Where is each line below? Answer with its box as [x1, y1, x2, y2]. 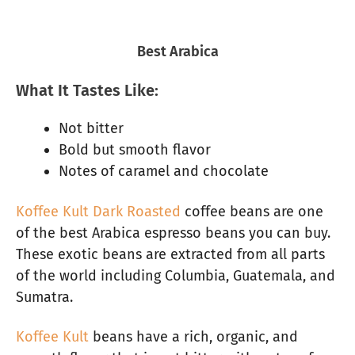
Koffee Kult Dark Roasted [16, 202, 181, 220]
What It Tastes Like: [16, 81, 158, 101]
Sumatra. [16, 288, 73, 306]
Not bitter [59, 120, 124, 138]
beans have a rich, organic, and [89, 328, 298, 346]
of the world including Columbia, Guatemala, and [16, 266, 335, 284]
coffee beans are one [181, 202, 323, 220]
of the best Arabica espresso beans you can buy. [16, 223, 330, 242]
